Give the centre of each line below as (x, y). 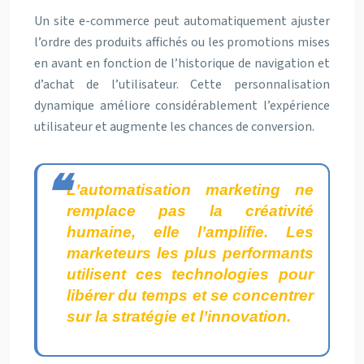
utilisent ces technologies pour (190, 274)
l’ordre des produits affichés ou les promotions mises (182, 42)
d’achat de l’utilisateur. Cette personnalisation (182, 84)
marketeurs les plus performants (190, 253)
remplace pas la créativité (190, 211)
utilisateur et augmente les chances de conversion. (174, 127)
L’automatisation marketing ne (190, 190)
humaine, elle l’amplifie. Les (190, 232)
